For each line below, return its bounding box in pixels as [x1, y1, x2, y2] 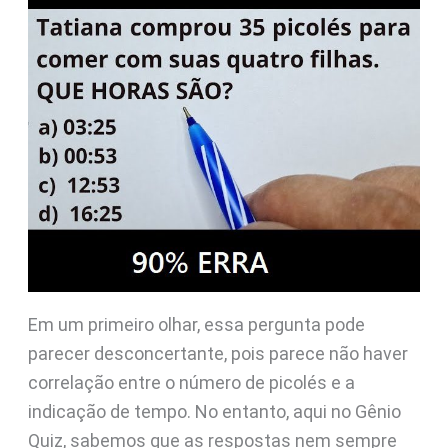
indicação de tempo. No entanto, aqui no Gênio [27, 401, 401, 422]
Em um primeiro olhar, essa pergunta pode [27, 314, 365, 335]
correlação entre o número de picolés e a [27, 372, 355, 393]
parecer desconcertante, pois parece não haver [27, 343, 408, 364]
